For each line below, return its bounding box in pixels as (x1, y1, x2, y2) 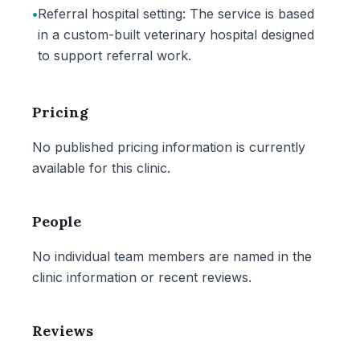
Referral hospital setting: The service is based (38, 6, 314, 22)
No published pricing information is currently (32, 139, 305, 155)
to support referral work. (38, 47, 191, 63)
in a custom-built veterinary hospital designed (38, 27, 314, 43)
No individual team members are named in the (32, 248, 312, 264)
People (32, 212, 81, 231)
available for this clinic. (32, 160, 170, 176)
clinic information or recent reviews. (32, 269, 252, 285)
